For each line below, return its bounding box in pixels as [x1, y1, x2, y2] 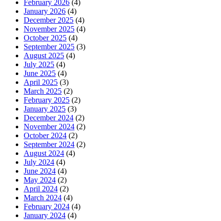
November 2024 [24, 122, 74, 131]
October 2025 [24, 34, 67, 42]
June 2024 [24, 167, 56, 176]
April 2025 [24, 78, 58, 87]
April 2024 [24, 184, 58, 193]
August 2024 [24, 149, 64, 158]
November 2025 [24, 25, 74, 34]
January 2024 [24, 211, 66, 220]
